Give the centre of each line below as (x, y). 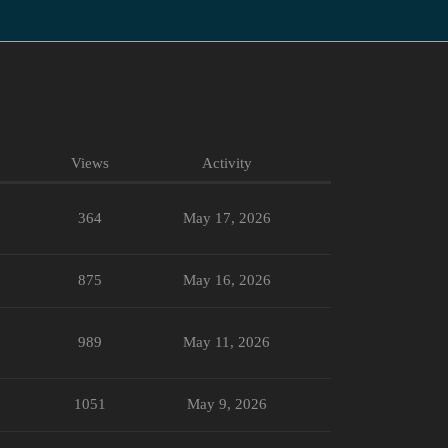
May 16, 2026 (226, 279)
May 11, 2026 (226, 341)
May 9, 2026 (226, 403)
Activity (226, 162)
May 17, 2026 (226, 217)
